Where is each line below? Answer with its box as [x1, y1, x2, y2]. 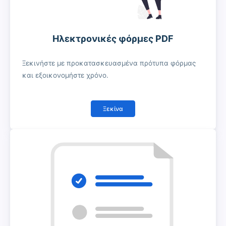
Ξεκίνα [103, 104, 123, 112]
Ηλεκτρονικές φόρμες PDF [52, 33, 174, 44]
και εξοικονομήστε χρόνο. [22, 71, 108, 80]
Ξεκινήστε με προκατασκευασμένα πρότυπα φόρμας [22, 59, 196, 68]
